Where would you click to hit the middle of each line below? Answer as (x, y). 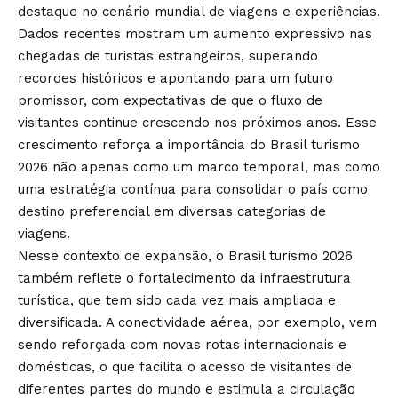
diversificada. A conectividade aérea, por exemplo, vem (197, 322)
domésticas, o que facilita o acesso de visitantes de (185, 366)
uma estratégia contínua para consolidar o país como (193, 189)
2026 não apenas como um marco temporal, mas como (199, 167)
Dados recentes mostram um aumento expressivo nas (195, 33)
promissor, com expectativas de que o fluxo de (170, 100)
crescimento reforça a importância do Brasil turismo (189, 144)
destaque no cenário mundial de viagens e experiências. (199, 11)
